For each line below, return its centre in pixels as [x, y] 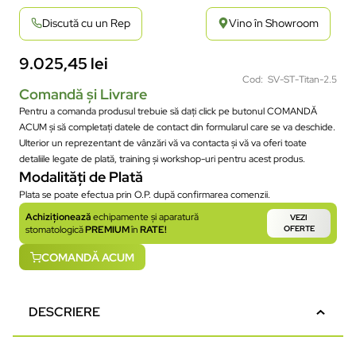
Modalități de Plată [81, 176]
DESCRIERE [64, 312]
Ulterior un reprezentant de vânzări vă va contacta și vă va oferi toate [163, 143]
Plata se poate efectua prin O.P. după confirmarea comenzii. [145, 194]
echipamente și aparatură [146, 217]
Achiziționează [59, 217]
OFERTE [299, 228]
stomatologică [54, 229]
